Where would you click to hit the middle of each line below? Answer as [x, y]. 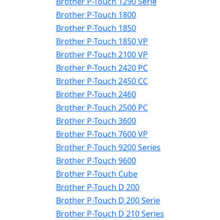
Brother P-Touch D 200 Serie [108, 200]
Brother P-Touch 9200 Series [108, 147]
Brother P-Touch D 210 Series [110, 214]
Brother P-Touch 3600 [96, 121]
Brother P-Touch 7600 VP [102, 134]
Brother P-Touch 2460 [96, 94]
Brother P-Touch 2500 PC [102, 108]
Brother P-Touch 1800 [96, 15]
